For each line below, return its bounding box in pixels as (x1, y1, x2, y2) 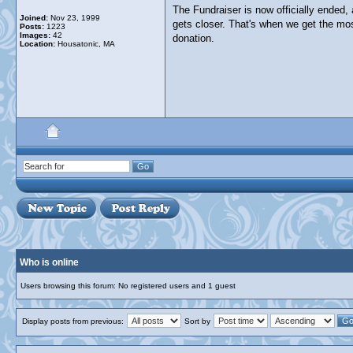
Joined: (20, 13, 48, 22)
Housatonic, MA (55, 39, 115, 48)
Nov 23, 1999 (48, 13, 100, 22)
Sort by (184, 317, 210, 325)
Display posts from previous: (22, 317, 124, 325)
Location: (20, 39, 55, 48)
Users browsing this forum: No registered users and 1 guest (20, 281, 236, 290)
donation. (173, 32, 214, 44)
